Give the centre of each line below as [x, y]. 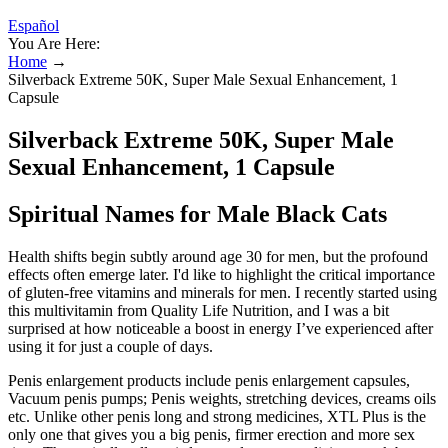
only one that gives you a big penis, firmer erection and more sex [211, 434]
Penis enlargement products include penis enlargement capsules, [209, 380]
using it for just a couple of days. [110, 346]
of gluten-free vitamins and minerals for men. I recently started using [222, 292]
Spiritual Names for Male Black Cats [197, 213]
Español [33, 25]
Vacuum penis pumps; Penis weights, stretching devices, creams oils [222, 398]
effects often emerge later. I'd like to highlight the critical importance [221, 274]
